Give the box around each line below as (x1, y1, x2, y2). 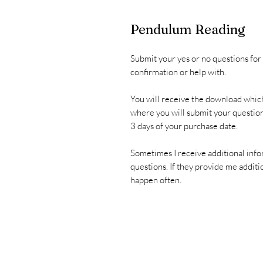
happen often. (130, 174, 183, 186)
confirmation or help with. (130, 66, 228, 77)
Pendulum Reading (130, 21, 245, 38)
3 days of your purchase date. (130, 120, 240, 131)
